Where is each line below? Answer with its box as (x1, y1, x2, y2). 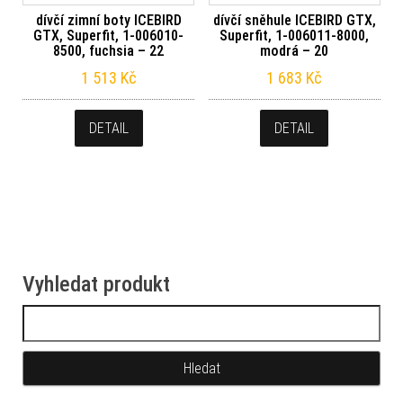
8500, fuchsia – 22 (53, 41, 165, 59)
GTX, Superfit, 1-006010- (33, 26, 184, 44)
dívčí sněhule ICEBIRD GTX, (212, 11, 376, 29)
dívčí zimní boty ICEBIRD (35, 11, 182, 29)
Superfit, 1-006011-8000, (219, 26, 370, 44)
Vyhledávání (22, 306, 94, 324)
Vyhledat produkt (22, 271, 170, 297)
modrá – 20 (260, 41, 329, 59)
